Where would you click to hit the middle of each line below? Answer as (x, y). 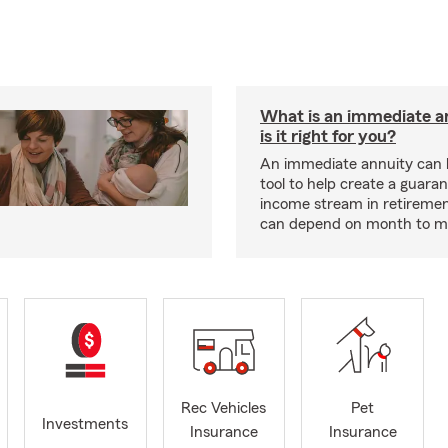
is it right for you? (328, 135)
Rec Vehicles (224, 408)
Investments (85, 424)
